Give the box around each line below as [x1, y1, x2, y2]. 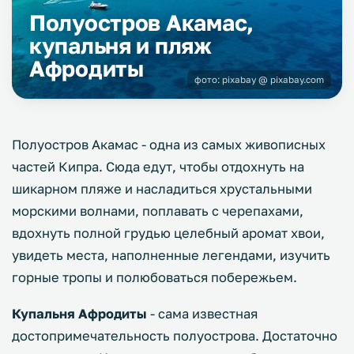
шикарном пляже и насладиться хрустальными [12, 181, 312, 197]
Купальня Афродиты [12, 306, 147, 322]
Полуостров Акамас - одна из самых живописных [12, 137, 326, 153]
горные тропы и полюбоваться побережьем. [12, 269, 297, 285]
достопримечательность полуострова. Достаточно [12, 328, 337, 344]
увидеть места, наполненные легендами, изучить [12, 247, 330, 263]
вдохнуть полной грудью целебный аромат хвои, [12, 225, 325, 241]
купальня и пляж [29, 32, 212, 58]
